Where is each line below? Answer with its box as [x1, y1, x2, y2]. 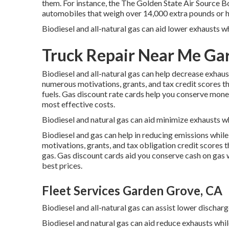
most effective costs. [42, 99, 115, 109]
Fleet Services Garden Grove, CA [42, 183, 222, 198]
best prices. [42, 161, 82, 170]
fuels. [42, 89, 62, 99]
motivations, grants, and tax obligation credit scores [42, 140, 223, 150]
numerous [42, 79, 78, 88]
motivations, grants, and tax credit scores [78, 79, 221, 88]
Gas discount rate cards [62, 89, 144, 99]
